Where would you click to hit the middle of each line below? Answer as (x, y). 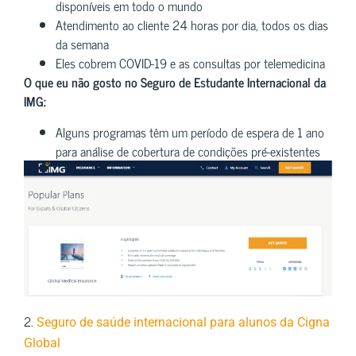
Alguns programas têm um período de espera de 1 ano (190, 132)
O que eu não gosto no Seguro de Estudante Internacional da (175, 82)
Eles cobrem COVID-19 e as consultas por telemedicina (190, 63)
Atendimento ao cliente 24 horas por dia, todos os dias (192, 25)
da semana (82, 44)
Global (42, 343)
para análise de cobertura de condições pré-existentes (188, 151)
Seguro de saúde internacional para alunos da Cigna (183, 323)
